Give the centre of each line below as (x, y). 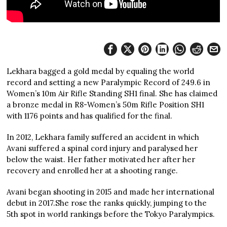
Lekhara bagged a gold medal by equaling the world (101, 71)
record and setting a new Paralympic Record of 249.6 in (109, 82)
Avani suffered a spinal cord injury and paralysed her (102, 148)
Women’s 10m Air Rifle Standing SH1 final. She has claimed (112, 93)
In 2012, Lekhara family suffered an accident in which (103, 137)
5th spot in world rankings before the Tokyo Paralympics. (111, 214)
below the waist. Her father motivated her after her (101, 159)
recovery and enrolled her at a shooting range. (92, 170)
